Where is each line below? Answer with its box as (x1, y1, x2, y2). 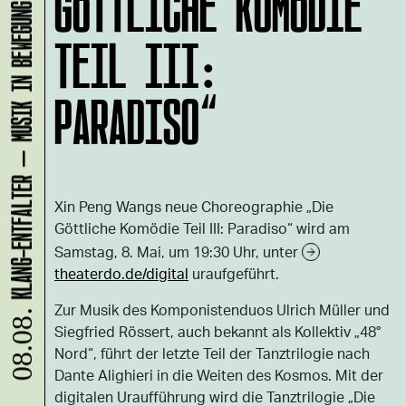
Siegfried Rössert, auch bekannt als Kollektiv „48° (54, 322, 381, 341)
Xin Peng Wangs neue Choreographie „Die (54, 197, 333, 216)
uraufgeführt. (188, 264, 279, 283)
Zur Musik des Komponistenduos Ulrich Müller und (54, 300, 390, 319)
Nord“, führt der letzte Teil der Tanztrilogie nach (54, 343, 370, 362)
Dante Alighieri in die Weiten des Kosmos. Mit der (54, 365, 383, 384)
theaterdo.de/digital (54, 264, 188, 283)
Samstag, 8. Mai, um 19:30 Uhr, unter (54, 242, 302, 261)
